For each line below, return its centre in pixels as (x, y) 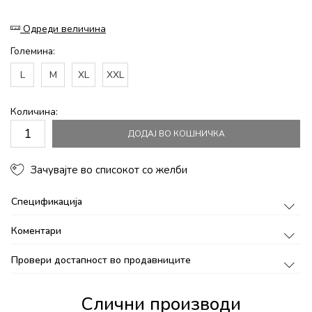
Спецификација (47, 201)
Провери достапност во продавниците (101, 260)
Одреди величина (64, 29)
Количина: (34, 112)
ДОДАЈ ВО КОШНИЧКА (176, 134)
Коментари (36, 231)
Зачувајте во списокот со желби (109, 170)
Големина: (33, 51)
